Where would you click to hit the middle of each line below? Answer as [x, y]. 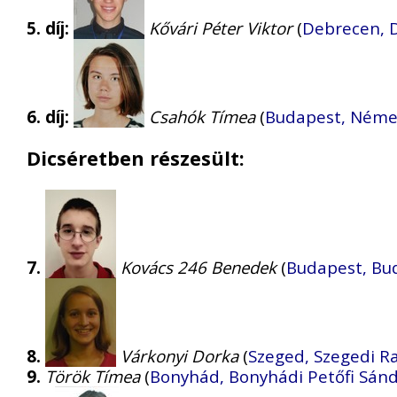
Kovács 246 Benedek [198, 268]
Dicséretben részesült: [136, 159]
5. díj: [48, 28]
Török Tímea [93, 377]
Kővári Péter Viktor [221, 28]
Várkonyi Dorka [179, 356]
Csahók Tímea [202, 117]
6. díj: [48, 117]
